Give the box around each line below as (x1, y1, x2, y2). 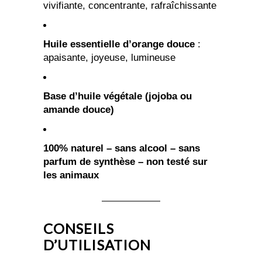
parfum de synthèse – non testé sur (43, 156, 208, 168)
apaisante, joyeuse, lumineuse (43, 52, 175, 64)
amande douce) (43, 104, 114, 116)
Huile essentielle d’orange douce (43, 39, 195, 50)
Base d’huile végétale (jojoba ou (43, 91, 192, 102)
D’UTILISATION (43, 236, 151, 254)
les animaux (43, 170, 99, 181)
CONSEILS (43, 220, 114, 237)
